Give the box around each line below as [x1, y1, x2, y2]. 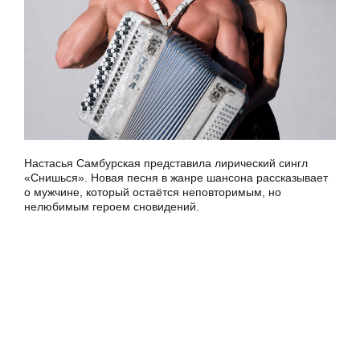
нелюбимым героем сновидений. [24, 200, 199, 213]
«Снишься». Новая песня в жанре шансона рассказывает [24, 171, 328, 184]
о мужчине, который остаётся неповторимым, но [24, 186, 281, 198]
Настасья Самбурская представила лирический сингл [24, 157, 308, 170]
